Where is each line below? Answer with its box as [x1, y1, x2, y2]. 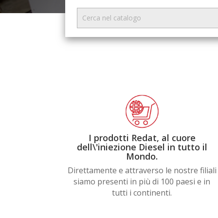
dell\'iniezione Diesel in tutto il [76, 141, 207, 153]
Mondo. [126, 150, 158, 163]
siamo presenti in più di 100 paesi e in [73, 176, 211, 187]
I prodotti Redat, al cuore [88, 132, 196, 144]
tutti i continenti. [112, 187, 172, 199]
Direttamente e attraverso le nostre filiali [67, 165, 217, 176]
